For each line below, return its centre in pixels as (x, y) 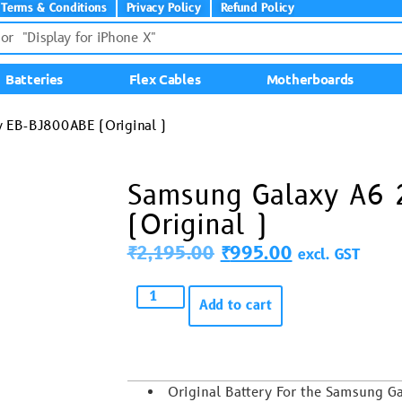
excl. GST (329, 255)
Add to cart (236, 306)
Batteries (34, 79)
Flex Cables (165, 79)
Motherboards (310, 79)
